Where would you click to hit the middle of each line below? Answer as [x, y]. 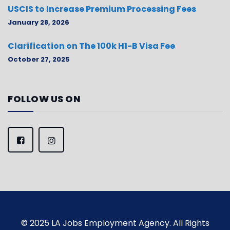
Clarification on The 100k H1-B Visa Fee [91, 46]
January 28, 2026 [39, 22]
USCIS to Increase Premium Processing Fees [102, 9]
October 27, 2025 [39, 59]
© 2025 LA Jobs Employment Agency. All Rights [115, 223]
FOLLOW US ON [44, 99]
